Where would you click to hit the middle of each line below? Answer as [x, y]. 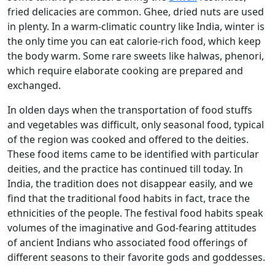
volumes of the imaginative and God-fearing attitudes [132, 227]
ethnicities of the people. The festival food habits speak [135, 213]
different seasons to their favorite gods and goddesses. [136, 257]
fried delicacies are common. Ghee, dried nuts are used [136, 11]
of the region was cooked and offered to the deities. [128, 139]
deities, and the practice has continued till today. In [125, 168]
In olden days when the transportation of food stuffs [130, 110]
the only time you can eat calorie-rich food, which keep [134, 41]
